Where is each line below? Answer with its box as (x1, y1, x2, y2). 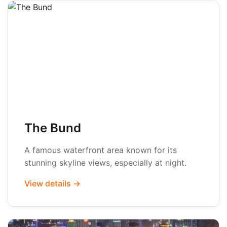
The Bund (24, 121, 81, 135)
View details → (24, 178, 81, 188)
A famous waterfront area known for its (24, 145, 177, 155)
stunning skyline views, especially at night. (24, 158, 186, 168)
